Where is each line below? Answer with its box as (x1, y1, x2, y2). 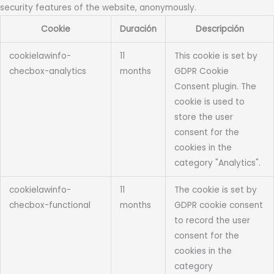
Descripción (195, 23, 244, 35)
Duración (120, 23, 157, 35)
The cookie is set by (174, 184, 257, 196)
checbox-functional (9, 199, 91, 212)
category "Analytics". (174, 157, 261, 169)
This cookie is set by (174, 50, 257, 62)
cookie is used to (174, 96, 245, 108)
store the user (174, 111, 233, 124)
